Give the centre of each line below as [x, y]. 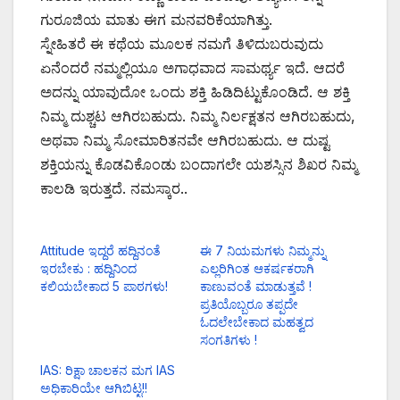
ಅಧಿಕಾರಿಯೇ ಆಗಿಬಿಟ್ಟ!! [94, 387]
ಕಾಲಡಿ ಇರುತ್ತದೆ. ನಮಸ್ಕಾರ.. [114, 188]
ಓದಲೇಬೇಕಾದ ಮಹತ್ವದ [257, 321]
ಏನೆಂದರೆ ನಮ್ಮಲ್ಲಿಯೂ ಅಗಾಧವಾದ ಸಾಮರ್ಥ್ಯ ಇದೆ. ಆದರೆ [192, 67]
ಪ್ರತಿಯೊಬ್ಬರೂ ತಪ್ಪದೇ [249, 304]
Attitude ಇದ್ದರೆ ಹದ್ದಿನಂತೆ [100, 250]
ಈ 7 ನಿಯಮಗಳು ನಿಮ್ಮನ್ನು [263, 250]
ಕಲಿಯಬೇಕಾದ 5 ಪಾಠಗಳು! [104, 286]
